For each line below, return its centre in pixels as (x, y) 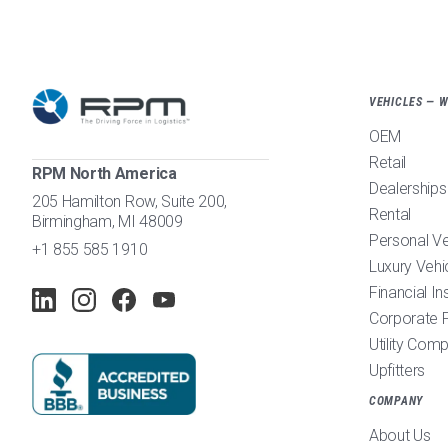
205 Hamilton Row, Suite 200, (130, 201)
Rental (390, 214)
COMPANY (396, 401)
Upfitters (397, 370)
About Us (400, 435)
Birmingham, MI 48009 (107, 221)
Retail (388, 162)
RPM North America (104, 173)
